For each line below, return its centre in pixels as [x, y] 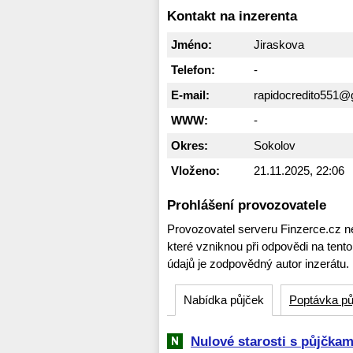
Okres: [190, 145]
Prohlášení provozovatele [247, 204]
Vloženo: [195, 170]
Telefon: [193, 69]
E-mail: [190, 95]
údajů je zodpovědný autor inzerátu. [258, 263]
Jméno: [191, 44]
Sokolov [275, 145]
